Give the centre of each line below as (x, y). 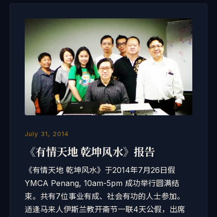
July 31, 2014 (47, 134)
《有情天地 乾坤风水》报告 (90, 152)
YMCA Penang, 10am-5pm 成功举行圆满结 (102, 183)
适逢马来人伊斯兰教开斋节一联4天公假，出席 (105, 209)
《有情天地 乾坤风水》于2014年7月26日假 (100, 170)
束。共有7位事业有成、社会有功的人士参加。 (105, 196)
